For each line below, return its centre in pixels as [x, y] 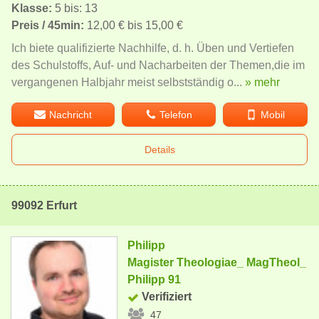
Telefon [176, 114]
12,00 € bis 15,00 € [134, 25]
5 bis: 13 [75, 8]
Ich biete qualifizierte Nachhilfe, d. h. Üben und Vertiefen [153, 48]
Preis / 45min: [48, 25]
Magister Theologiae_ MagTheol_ [217, 262]
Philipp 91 [155, 279]
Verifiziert [167, 296]
